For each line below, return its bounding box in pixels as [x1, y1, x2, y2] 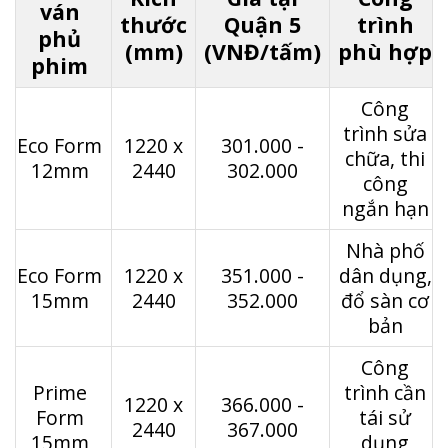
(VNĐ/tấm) [204, 36, 321, 66]
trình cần [344, 378, 426, 406]
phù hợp [338, 36, 432, 66]
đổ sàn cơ [341, 286, 429, 314]
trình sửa [343, 119, 427, 147]
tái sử [359, 403, 411, 431]
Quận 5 [224, 9, 301, 39]
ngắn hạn [341, 194, 429, 222]
